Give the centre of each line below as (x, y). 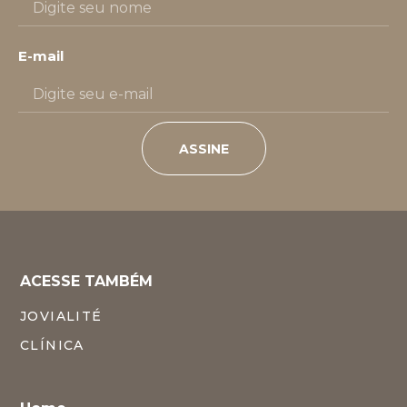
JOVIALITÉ (61, 316)
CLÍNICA (52, 345)
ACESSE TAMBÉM (86, 281)
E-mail (41, 56)
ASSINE (203, 149)
